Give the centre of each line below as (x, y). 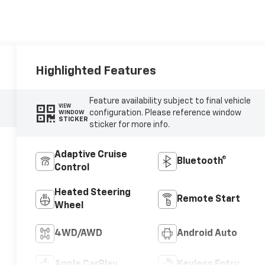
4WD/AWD (79, 233)
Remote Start (208, 199)
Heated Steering (93, 193)
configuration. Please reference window (165, 113)
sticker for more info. (129, 125)
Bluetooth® (201, 161)
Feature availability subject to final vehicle (170, 101)
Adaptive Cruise (91, 155)
